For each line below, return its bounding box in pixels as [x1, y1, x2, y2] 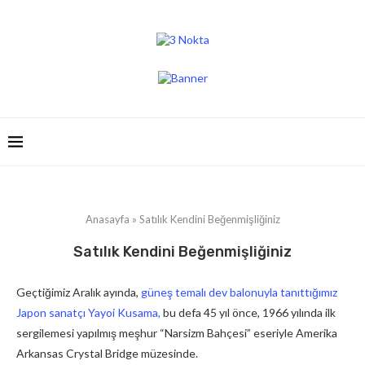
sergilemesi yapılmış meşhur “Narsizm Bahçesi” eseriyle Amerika [16, 326, 337, 340]
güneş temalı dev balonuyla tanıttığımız [141, 285, 337, 299]
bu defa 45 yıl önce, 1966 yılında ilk [161, 306, 336, 319]
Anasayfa [85, 213, 130, 226]
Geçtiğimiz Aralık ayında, [16, 285, 141, 299]
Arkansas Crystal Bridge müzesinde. [16, 346, 198, 360]
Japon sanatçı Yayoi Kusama [16, 306, 158, 319]
